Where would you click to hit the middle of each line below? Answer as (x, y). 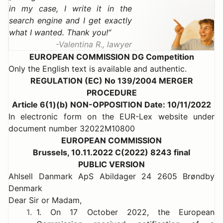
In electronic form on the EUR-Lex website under (111, 116)
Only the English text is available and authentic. (98, 69)
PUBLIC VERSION (111, 164)
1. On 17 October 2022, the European (125, 212)
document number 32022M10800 (72, 128)
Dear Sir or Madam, (45, 200)
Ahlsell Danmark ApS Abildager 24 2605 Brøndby (111, 176)
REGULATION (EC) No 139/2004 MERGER (111, 81)
